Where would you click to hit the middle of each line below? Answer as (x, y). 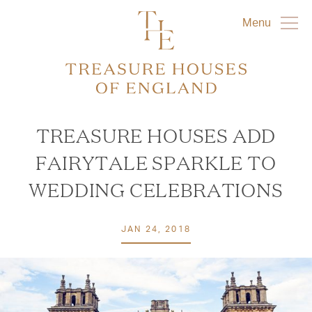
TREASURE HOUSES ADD (156, 135)
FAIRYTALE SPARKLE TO (156, 162)
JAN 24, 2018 (156, 229)
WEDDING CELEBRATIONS (156, 189)
